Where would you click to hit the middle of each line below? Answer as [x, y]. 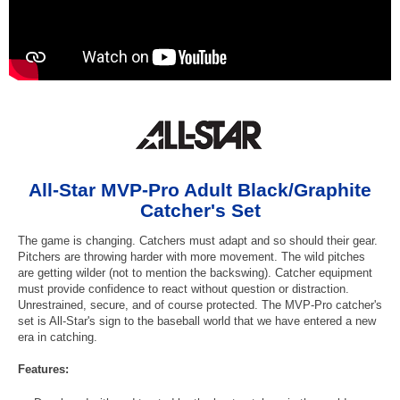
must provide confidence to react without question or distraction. [183, 288]
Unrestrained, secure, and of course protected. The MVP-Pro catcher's [200, 304]
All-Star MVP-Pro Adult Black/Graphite [200, 189]
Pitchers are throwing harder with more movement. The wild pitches [192, 256]
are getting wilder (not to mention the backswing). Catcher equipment [195, 272]
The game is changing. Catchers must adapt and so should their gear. [198, 240]
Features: [43, 369]
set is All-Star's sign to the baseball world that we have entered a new [197, 321]
